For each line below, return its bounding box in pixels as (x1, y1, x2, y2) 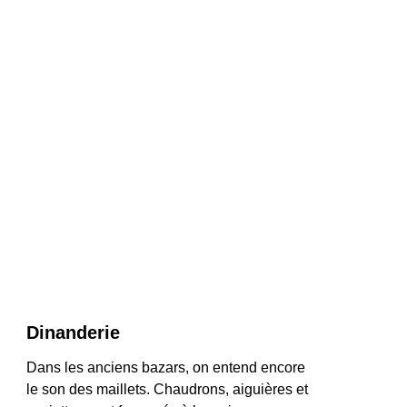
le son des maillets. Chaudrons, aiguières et (26, 382, 312, 397)
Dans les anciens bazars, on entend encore (26, 360, 309, 375)
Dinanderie (26, 323, 120, 342)
